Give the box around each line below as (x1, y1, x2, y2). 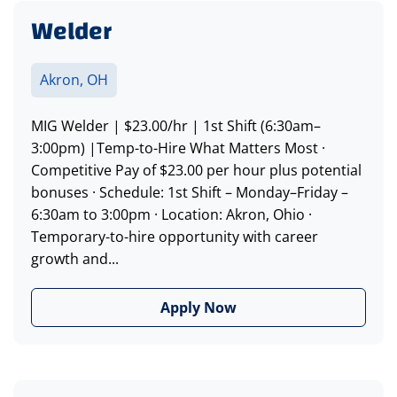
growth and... (31, 249, 119, 269)
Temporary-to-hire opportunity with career (31, 227, 318, 247)
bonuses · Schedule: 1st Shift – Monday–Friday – (31, 183, 348, 203)
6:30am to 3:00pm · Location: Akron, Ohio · (31, 205, 312, 225)
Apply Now (160, 298, 237, 318)
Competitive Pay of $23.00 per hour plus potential (31, 160, 362, 181)
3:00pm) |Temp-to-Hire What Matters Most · (31, 138, 325, 159)
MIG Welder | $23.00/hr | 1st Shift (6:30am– (31, 116, 321, 136)
